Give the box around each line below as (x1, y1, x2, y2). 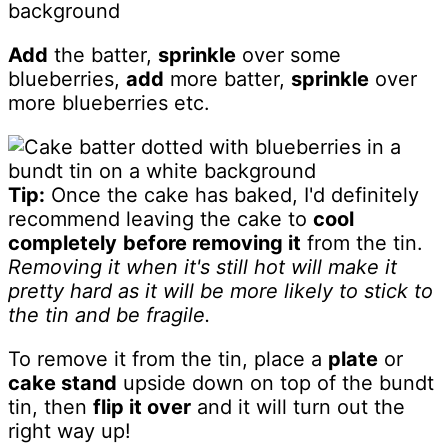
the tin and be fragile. (8, 302, 211, 327)
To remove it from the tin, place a (8, 346, 328, 371)
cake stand (8, 370, 117, 395)
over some (236, 42, 341, 67)
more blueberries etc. (8, 90, 210, 115)
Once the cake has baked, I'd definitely (45, 182, 419, 207)
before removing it (123, 230, 301, 255)
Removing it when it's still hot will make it (8, 254, 397, 279)
